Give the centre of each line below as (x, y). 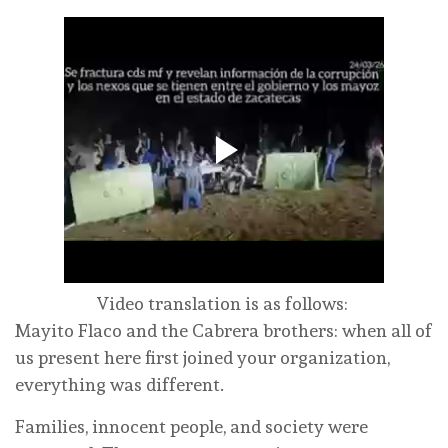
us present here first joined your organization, (202, 358)
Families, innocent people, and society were (191, 427)
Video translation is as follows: (224, 304)
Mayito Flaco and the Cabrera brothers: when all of (223, 331)
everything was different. (119, 385)
